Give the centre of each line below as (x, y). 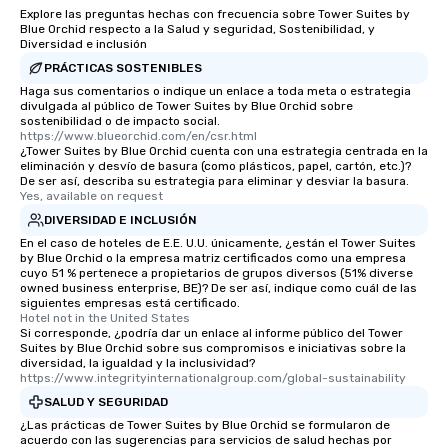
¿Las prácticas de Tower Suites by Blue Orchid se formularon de (205, 425)
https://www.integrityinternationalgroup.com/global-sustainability (213, 378)
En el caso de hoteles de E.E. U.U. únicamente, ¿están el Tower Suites (218, 243)
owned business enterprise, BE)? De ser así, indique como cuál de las (218, 288)
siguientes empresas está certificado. (130, 303)
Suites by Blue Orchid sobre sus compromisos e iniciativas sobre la (213, 348)
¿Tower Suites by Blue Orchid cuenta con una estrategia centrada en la (224, 151)
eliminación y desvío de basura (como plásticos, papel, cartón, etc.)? (215, 166)
